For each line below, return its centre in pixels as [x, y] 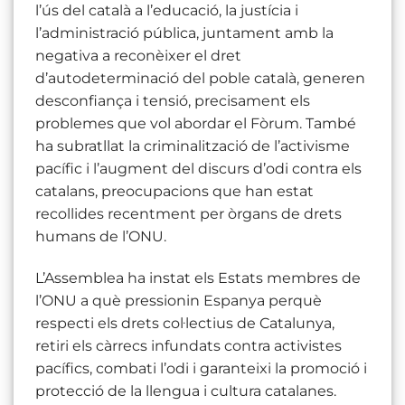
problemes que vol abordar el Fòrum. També [196, 124]
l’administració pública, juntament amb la [184, 33]
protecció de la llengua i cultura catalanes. [186, 391]
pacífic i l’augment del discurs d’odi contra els [198, 169]
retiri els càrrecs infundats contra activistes [188, 346]
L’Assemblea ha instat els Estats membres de [198, 278]
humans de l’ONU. [101, 237]
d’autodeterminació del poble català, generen [200, 79]
